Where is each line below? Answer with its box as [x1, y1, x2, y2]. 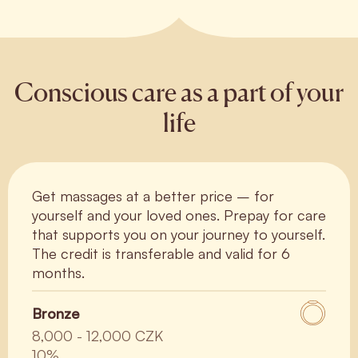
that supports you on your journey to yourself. [32, 225, 325, 243]
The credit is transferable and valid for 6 [32, 245, 290, 262]
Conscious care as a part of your [14, 77, 344, 108]
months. [32, 264, 85, 281]
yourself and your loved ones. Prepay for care [32, 206, 326, 224]
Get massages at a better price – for [32, 187, 274, 205]
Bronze [32, 304, 79, 322]
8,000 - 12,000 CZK [32, 327, 163, 344]
